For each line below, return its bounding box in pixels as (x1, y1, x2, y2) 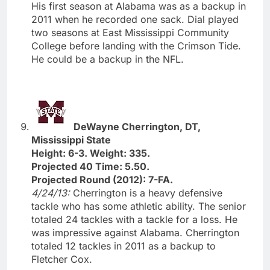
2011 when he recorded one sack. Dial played (31, 13, 239, 25)
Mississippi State (31, 133, 111, 146)
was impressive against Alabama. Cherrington (31, 226, 239, 239)
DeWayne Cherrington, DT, (74, 120, 201, 133)
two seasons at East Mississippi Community (31, 26, 229, 39)
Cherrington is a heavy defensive (73, 186, 222, 199)
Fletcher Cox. (31, 253, 92, 265)
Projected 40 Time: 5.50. (31, 160, 149, 172)
